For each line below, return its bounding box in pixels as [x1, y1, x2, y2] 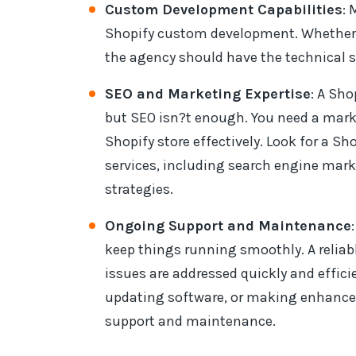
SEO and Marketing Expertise [105, 85, 311, 103]
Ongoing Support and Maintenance [105, 217, 351, 234]
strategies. [105, 180, 173, 198]
